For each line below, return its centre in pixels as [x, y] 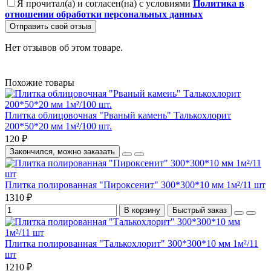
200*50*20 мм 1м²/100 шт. [58, 126]
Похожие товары [40, 83]
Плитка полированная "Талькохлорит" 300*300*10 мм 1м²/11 [132, 244]
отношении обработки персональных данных [104, 15]
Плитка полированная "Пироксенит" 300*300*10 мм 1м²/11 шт [135, 185]
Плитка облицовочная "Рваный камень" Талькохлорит [118, 116]
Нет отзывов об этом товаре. [64, 48]
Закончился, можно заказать [62, 152]
